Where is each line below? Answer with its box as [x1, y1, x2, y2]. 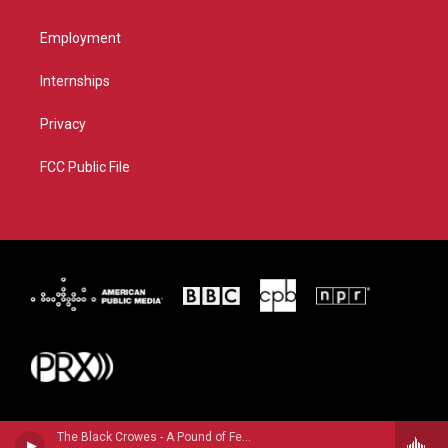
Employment [40, 30, 121, 47]
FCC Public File [40, 159, 130, 176]
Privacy [40, 116, 86, 133]
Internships [40, 73, 110, 90]
